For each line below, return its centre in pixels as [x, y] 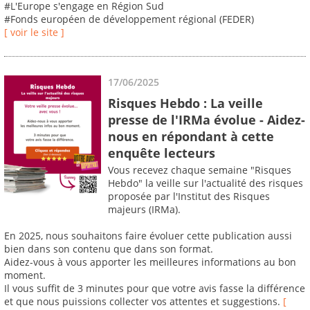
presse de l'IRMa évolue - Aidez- [207, 119]
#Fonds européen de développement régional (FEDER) [129, 19]
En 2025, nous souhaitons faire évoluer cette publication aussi [148, 236]
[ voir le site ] [34, 33]
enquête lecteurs [162, 153]
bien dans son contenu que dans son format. [109, 249]
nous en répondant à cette [191, 136]
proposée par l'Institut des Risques [189, 197]
